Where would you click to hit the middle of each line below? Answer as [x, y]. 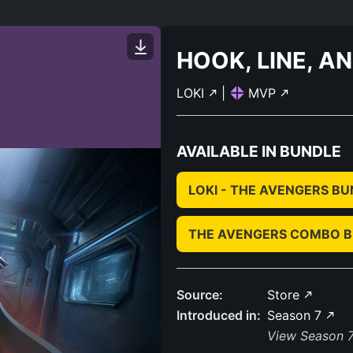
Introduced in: [219, 315]
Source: [200, 295]
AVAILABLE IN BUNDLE [259, 151]
